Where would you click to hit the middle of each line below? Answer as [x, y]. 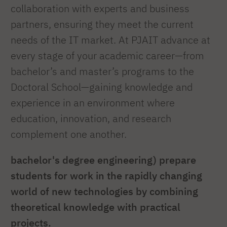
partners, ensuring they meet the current [102, 24]
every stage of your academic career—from [107, 56]
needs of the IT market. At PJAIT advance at [110, 40]
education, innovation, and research [91, 119]
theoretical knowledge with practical [96, 207]
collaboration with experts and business [100, 9]
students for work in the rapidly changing [106, 176]
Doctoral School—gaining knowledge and [102, 87]
